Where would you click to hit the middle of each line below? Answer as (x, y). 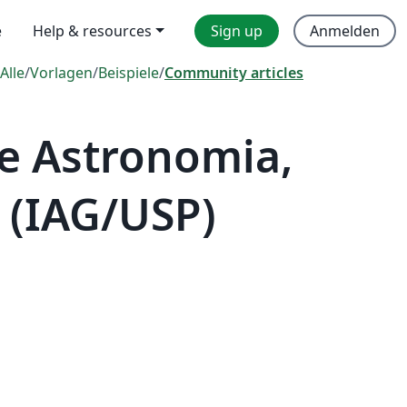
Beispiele (129, 73)
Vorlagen (61, 73)
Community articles (234, 73)
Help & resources (93, 31)
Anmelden (345, 31)
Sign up (237, 31)
